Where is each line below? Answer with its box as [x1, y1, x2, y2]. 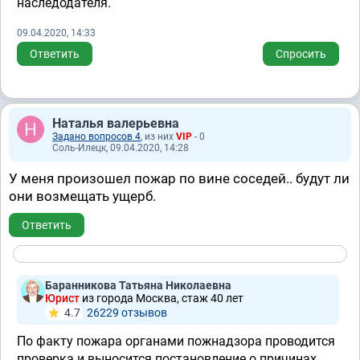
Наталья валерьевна [52, 116, 179, 131]
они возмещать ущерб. [9, 188, 156, 204]
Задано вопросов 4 [52, 131, 141, 142]
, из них [141, 131, 176, 142]
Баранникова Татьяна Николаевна [45, 279, 231, 292]
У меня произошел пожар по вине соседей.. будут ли [9, 170, 350, 186]
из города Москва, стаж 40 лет [82, 292, 243, 305]
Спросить [276, 47, 326, 60]
